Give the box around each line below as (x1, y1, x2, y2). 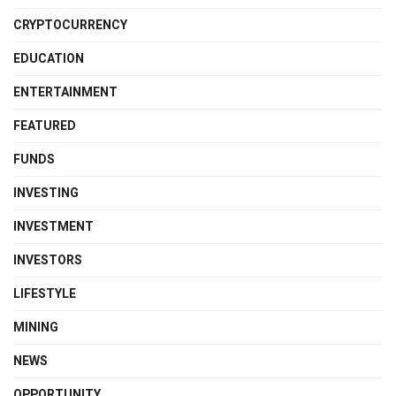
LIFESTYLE (13, 284, 76, 303)
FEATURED (13, 116, 76, 135)
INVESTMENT (13, 217, 94, 236)
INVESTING (13, 183, 79, 202)
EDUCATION (13, 49, 84, 68)
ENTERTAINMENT (13, 82, 118, 102)
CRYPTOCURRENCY (13, 15, 127, 34)
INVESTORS (13, 250, 82, 270)
